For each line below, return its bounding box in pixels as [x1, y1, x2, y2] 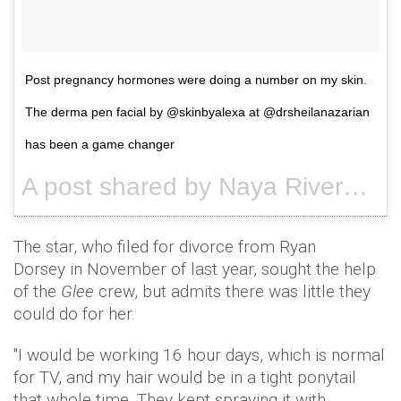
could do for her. [13, 303, 135, 324]
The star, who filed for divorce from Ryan [13, 235, 316, 257]
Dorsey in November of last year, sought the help [13, 258, 376, 279]
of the [13, 280, 61, 302]
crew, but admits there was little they [94, 280, 371, 302]
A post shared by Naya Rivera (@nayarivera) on [343, 172, 368, 200]
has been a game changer [25, 136, 175, 151]
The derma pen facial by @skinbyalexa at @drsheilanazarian [25, 104, 370, 119]
